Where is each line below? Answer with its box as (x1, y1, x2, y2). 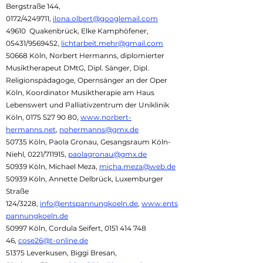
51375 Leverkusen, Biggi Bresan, (6, 248, 117, 257)
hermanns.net (6, 125, 56, 134)
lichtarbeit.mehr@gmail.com (61, 39, 163, 48)
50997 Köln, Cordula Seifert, (6, 224, 104, 232)
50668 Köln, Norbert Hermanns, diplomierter (6, 51, 164, 60)
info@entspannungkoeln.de (40, 199, 138, 208)
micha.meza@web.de (99, 162, 176, 171)
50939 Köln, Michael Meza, (6, 162, 99, 171)
